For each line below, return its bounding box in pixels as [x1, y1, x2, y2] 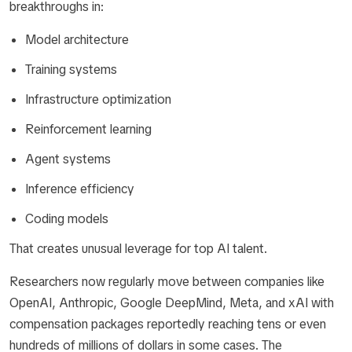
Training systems [25, 61, 117, 78]
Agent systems [25, 151, 111, 167]
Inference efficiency [25, 181, 134, 197]
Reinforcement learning [25, 121, 152, 137]
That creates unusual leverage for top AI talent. [9, 240, 267, 257]
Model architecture [25, 31, 129, 48]
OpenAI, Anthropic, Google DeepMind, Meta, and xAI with [9, 295, 334, 311]
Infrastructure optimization [25, 91, 171, 108]
